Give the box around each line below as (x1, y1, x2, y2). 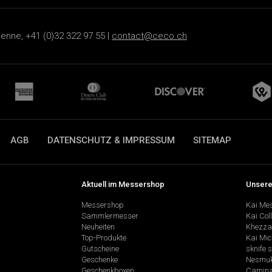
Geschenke (81, 255, 118, 265)
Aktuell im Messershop (81, 179, 165, 189)
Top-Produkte (81, 233, 126, 243)
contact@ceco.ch (112, 30, 187, 42)
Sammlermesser (81, 211, 138, 221)
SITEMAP (193, 134, 231, 146)
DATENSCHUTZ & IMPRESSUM (47, 134, 175, 146)
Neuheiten (81, 222, 115, 232)
